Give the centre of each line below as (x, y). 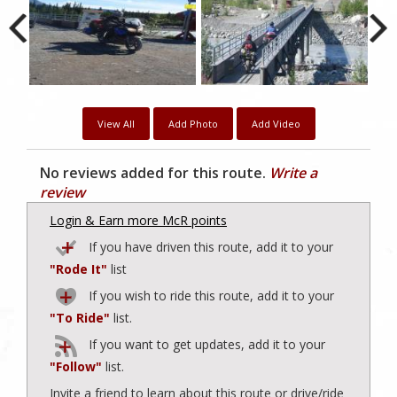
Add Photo (193, 123)
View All (116, 123)
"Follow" (76, 366)
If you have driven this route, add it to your (209, 246)
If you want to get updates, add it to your (205, 344)
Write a (293, 172)
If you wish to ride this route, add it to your (210, 295)
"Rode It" (78, 269)
